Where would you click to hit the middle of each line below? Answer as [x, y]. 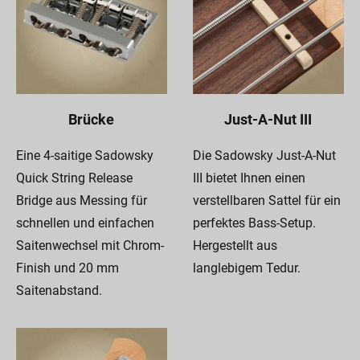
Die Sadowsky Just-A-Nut [264, 155]
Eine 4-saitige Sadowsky [85, 155]
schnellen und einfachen [85, 223]
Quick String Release [74, 178]
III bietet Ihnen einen [249, 178]
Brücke [92, 119]
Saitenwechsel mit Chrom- [90, 245]
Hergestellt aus [235, 245]
